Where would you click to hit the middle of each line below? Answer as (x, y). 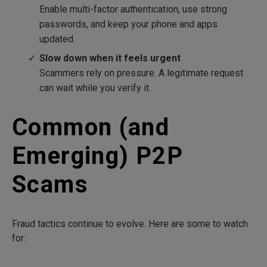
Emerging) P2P (97, 156)
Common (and (91, 127)
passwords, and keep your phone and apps (129, 24)
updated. (58, 39)
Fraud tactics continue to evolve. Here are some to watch (130, 223)
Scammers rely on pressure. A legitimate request (142, 73)
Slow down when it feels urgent (110, 58)
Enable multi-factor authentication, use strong (133, 10)
